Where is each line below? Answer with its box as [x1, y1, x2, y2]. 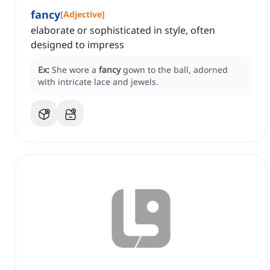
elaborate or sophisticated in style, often [31, 24, 215, 37]
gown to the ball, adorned [123, 64, 228, 76]
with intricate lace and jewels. [38, 76, 159, 88]
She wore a [52, 64, 99, 76]
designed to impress [31, 38, 124, 52]
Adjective [63, 8, 102, 20]
